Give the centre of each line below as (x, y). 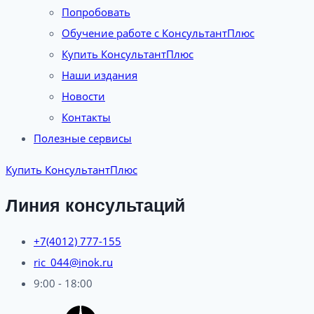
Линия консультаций (95, 205)
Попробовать (96, 12)
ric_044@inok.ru (73, 262)
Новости (83, 96)
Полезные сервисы (83, 138)
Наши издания (100, 75)
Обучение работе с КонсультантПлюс (158, 33)
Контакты (86, 117)
